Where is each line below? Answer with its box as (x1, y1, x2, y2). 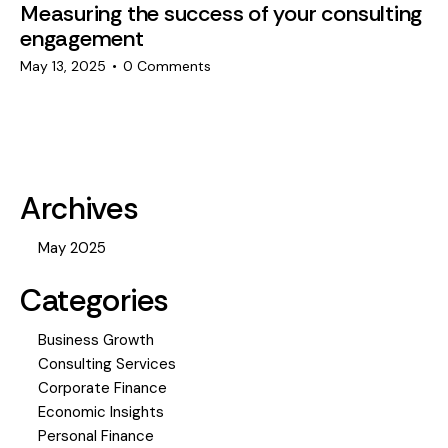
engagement (20, 23, 144, 53)
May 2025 (38, 238, 106, 259)
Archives (20, 188, 139, 230)
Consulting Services (38, 354, 176, 375)
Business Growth (38, 330, 154, 351)
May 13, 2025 (20, 57, 106, 76)
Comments (137, 57, 212, 76)
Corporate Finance (38, 378, 167, 399)
